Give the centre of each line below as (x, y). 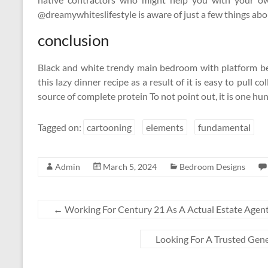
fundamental (224, 127)
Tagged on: (60, 127)
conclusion (73, 40)
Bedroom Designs (212, 167)
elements (165, 127)
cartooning (109, 127)
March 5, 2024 (130, 167)
